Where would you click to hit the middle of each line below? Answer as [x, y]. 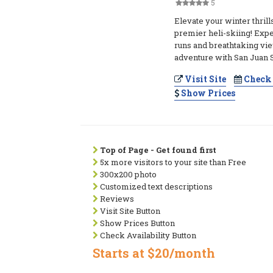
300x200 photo [127, 174]
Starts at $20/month [154, 253]
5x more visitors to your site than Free [172, 162]
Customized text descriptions [155, 186]
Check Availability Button [147, 235]
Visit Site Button [129, 211]
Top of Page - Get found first [158, 150]
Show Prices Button [136, 223]
